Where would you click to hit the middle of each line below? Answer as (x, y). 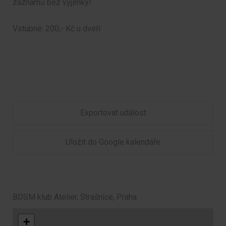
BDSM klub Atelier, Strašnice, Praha (75, 197)
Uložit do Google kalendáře (113, 142)
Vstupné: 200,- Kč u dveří (56, 29)
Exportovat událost (113, 113)
